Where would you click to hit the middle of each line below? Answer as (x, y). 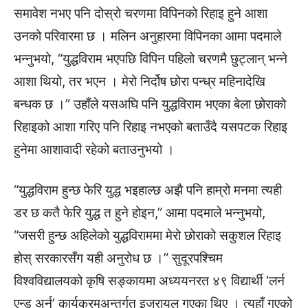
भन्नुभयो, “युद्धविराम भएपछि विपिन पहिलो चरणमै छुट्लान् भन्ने (151, 58)
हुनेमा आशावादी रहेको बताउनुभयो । (94, 149)
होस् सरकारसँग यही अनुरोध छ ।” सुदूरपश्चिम (118, 258)
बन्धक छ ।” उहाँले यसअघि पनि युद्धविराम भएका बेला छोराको (150, 104)
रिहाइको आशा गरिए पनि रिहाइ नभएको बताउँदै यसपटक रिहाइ (151, 126)
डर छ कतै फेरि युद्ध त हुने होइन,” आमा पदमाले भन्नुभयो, (140, 212)
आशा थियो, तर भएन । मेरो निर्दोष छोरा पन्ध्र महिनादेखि (140, 81)
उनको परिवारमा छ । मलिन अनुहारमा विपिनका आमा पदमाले (147, 36)
